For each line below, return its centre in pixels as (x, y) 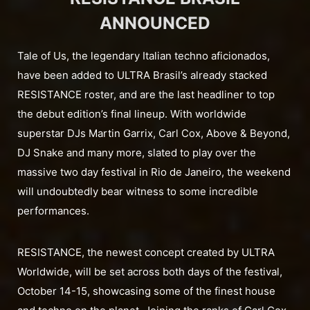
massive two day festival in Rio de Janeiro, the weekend (154, 172)
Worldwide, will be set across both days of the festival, (150, 272)
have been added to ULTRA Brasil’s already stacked (142, 75)
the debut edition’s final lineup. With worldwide (132, 114)
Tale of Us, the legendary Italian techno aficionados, (144, 56)
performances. (53, 211)
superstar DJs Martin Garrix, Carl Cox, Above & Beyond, (154, 134)
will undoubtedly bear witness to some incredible (138, 192)
